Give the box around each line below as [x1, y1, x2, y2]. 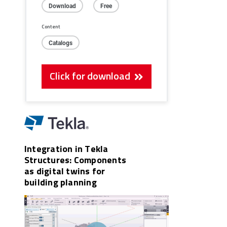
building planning [24, 175, 97, 189]
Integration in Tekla [24, 142, 108, 156]
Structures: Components [24, 153, 126, 167]
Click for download [50, 68, 135, 83]
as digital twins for [24, 164, 105, 178]
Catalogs [49, 39, 72, 47]
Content [42, 23, 60, 30]
